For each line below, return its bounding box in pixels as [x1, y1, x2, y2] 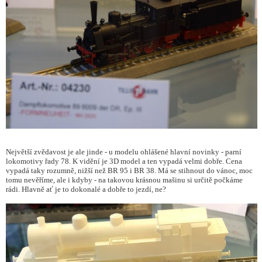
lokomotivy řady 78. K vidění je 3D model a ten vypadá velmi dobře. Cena [6, 157, 242, 166]
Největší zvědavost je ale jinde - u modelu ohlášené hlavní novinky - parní [6, 147, 242, 157]
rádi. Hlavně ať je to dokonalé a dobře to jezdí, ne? [6, 185, 166, 194]
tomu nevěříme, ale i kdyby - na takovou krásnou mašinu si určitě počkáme [6, 175, 243, 185]
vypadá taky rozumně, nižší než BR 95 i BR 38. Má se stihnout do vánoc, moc [6, 166, 253, 175]
